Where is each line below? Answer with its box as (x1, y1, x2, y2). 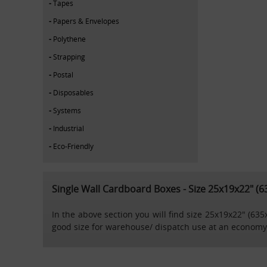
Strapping (53, 51, 85, 61)
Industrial (53, 123, 84, 133)
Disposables (53, 87, 94, 97)
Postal (53, 69, 73, 79)
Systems (53, 105, 81, 115)
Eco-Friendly (53, 141, 94, 151)
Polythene (53, 33, 86, 44)
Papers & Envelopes (53, 15, 119, 26)
